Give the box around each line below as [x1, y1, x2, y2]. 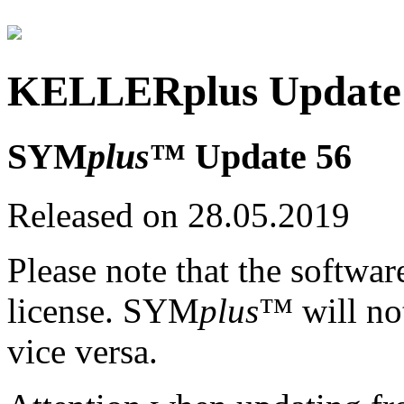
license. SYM [7, 290, 199, 330]
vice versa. [7, 331, 158, 371]
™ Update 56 [150, 135, 352, 177]
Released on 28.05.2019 [7, 195, 350, 234]
